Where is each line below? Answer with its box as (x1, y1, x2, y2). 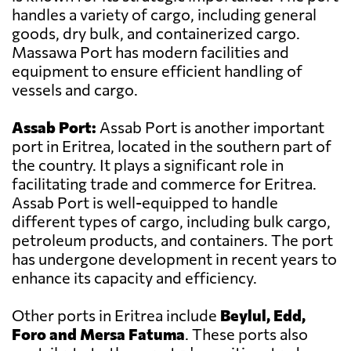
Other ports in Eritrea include (12, 306, 220, 325)
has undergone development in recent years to (12, 249, 337, 269)
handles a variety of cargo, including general (12, 5, 317, 24)
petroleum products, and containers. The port (12, 230, 333, 250)
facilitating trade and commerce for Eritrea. (12, 174, 317, 194)
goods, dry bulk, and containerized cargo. (12, 24, 300, 43)
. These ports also (185, 324, 308, 344)
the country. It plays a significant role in (12, 155, 284, 175)
